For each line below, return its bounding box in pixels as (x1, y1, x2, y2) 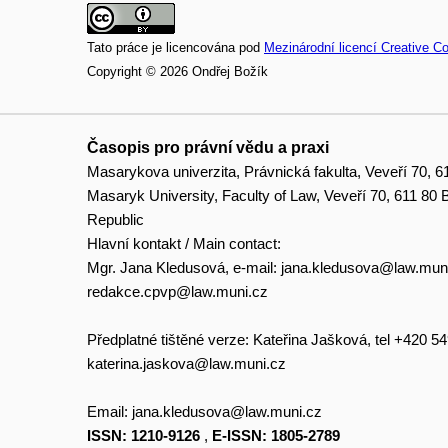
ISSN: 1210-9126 (87, 426, 200, 444)
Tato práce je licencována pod (87, 39, 264, 55)
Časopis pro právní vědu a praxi (87, 138, 329, 156)
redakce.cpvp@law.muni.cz (87, 282, 268, 300)
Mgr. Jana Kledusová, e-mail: (87, 258, 281, 276)
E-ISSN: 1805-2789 (212, 426, 340, 444)
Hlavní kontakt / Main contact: (87, 234, 281, 252)
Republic (87, 210, 144, 228)
